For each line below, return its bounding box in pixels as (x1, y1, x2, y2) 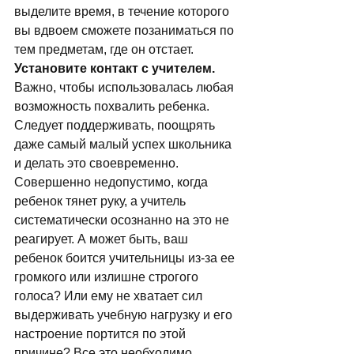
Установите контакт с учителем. (14, 62, 215, 75)
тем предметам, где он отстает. (14, 43, 197, 56)
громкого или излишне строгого (14, 270, 201, 284)
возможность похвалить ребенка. (14, 100, 213, 113)
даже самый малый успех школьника (14, 137, 235, 151)
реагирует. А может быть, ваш (14, 232, 191, 246)
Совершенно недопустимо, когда (14, 175, 211, 189)
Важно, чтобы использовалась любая (14, 81, 237, 94)
